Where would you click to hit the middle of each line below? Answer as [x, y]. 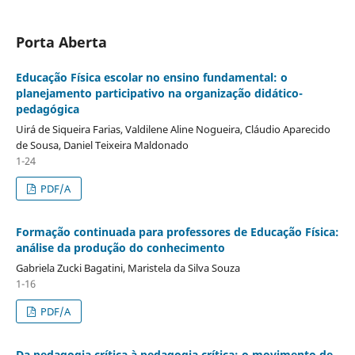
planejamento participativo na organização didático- [159, 93]
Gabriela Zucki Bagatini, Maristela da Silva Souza [128, 267]
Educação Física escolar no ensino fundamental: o [151, 77]
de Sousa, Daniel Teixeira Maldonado [102, 145]
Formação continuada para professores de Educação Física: [177, 231]
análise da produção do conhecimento [120, 247]
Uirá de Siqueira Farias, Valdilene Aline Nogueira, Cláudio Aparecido [173, 129]
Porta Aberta [61, 42]
